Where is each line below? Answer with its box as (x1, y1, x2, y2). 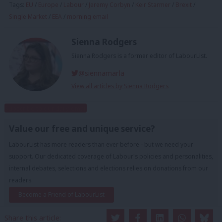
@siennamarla (78, 68, 125, 78)
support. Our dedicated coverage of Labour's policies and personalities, (9, 152, 213, 161)
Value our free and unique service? (9, 122, 155, 134)
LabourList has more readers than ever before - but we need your (9, 140, 193, 149)
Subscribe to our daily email (4, 103, 87, 112)
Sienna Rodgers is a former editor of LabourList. (71, 51, 207, 60)
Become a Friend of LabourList (18, 190, 105, 199)
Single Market (9, 12, 47, 21)
